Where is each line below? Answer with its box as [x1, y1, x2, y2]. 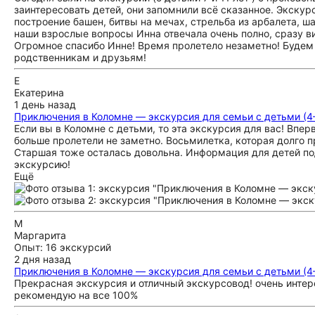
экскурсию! [14, 158, 70, 170]
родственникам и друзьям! [14, 51, 146, 63]
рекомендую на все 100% [14, 289, 138, 301]
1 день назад [14, 98, 76, 110]
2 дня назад [14, 253, 71, 265]
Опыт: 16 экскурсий [14, 241, 111, 253]
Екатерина [14, 86, 64, 98]
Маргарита [14, 229, 66, 241]
